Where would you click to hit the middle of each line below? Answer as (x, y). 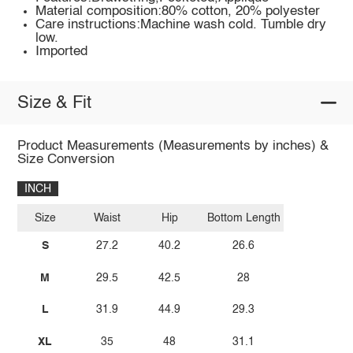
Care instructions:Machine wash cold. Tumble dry (181, 25)
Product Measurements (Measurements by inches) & (173, 147)
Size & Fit (54, 103)
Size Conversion (65, 160)
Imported (62, 52)
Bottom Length (243, 218)
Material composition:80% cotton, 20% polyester (178, 12)
